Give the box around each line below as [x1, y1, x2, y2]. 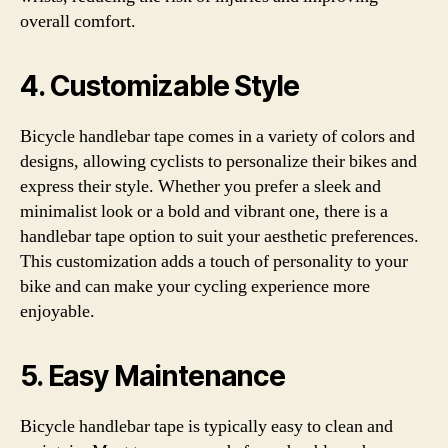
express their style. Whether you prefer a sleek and [20, 175, 381, 198]
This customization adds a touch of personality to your [20, 250, 408, 273]
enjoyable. [20, 300, 95, 323]
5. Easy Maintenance [20, 359, 285, 393]
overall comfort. [20, 10, 136, 33]
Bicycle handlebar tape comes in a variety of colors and [20, 125, 415, 148]
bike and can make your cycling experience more [20, 275, 370, 298]
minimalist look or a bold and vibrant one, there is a [20, 200, 388, 223]
